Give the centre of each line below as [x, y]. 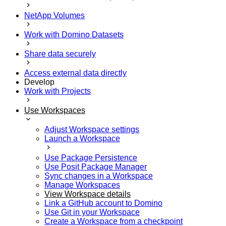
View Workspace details [88, 194]
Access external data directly [75, 73]
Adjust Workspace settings [92, 129]
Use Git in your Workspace [92, 212]
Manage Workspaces [82, 185]
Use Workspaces [55, 110]
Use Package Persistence [91, 157]
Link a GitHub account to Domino [103, 203]
